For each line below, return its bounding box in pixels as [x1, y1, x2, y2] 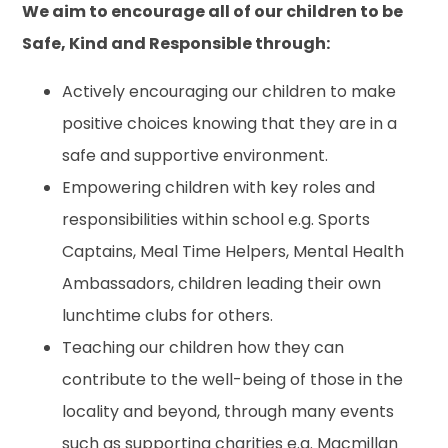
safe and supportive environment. [62, 143, 329, 167]
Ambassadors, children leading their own [62, 271, 382, 295]
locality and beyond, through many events [62, 399, 395, 423]
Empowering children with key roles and [62, 175, 376, 199]
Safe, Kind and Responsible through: [22, 31, 331, 55]
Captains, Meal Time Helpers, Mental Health [62, 239, 405, 263]
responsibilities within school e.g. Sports [62, 207, 371, 231]
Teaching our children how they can [62, 335, 345, 359]
